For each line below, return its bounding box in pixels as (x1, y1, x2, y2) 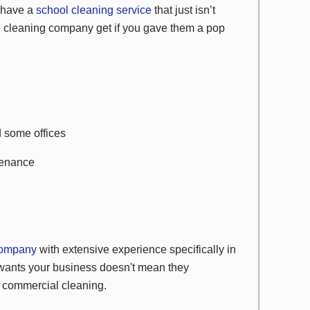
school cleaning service (36, 4, 152, 16)
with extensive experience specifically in (37, 244, 236, 255)
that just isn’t (152, 4, 215, 16)
